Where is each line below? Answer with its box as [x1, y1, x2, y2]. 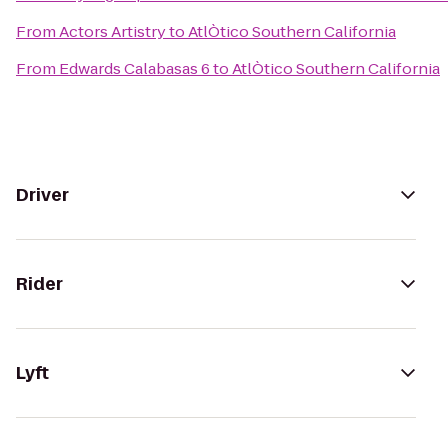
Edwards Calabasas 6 [59, 58, 210, 79]
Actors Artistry [59, 21, 166, 42]
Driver [16, 183, 69, 207]
